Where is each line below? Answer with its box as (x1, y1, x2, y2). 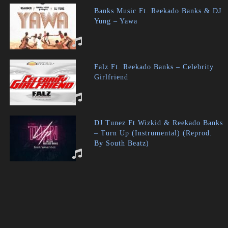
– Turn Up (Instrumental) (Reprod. (94, 129, 213, 137)
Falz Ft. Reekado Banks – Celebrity (94, 63, 214, 71)
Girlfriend (94, 73, 129, 81)
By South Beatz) (94, 139, 150, 147)
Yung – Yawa (94, 17, 138, 25)
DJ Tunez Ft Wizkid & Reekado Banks (94, 119, 223, 127)
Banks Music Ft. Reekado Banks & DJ (94, 7, 222, 15)
